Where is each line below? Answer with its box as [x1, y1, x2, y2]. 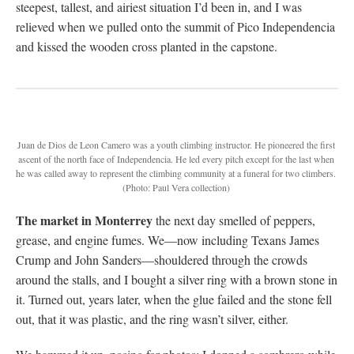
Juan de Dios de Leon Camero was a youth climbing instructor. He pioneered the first [17, 137, 335, 151]
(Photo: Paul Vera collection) [122, 180, 230, 194]
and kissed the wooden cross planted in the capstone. [16, 37, 277, 55]
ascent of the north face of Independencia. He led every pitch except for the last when [17, 152, 334, 165]
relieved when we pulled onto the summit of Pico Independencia [16, 17, 335, 35]
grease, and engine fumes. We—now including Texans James [16, 231, 319, 248]
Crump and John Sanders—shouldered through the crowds [16, 250, 307, 268]
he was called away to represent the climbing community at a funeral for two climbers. [16, 166, 336, 179]
